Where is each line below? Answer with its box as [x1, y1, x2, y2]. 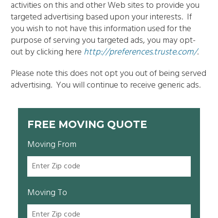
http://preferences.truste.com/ [84, 45, 198, 59]
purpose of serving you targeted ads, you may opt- [11, 34, 196, 48]
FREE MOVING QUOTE [27, 118, 147, 130]
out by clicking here [11, 45, 84, 59]
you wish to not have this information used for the [11, 22, 192, 36]
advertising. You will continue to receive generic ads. [11, 78, 201, 92]
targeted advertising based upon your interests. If [11, 10, 192, 24]
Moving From [27, 137, 77, 152]
